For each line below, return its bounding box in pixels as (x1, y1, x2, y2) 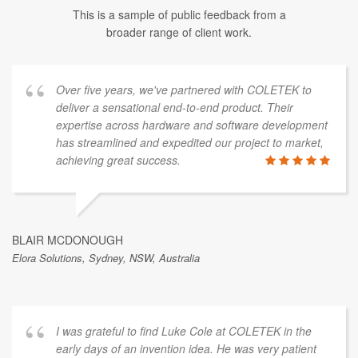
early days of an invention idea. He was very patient (56, 340, 316, 356)
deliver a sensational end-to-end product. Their (56, 98, 293, 115)
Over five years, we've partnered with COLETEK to (56, 81, 312, 97)
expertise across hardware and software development (56, 116, 328, 133)
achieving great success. (56, 151, 181, 168)
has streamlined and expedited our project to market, (56, 133, 324, 150)
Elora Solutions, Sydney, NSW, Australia (12, 249, 200, 265)
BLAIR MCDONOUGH (12, 231, 123, 248)
